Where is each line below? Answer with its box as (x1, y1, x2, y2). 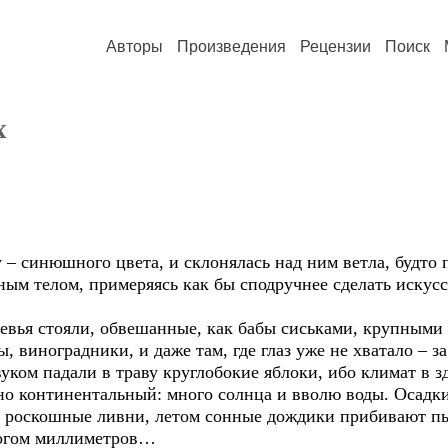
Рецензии (300, 38, 371, 55)
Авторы (106, 38, 163, 55)
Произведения (177, 38, 286, 55)
